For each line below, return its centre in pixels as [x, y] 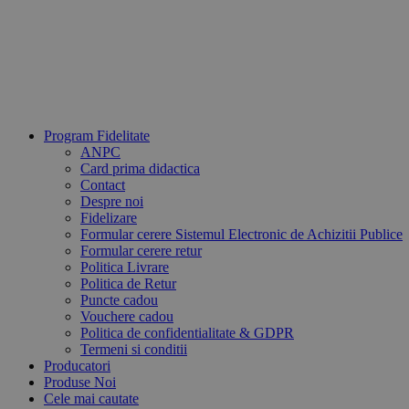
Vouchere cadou [127, 316]
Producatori [77, 366]
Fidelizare [109, 218]
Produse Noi [80, 382]
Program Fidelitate [97, 136]
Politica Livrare [125, 267]
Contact [103, 185]
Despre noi [112, 201]
